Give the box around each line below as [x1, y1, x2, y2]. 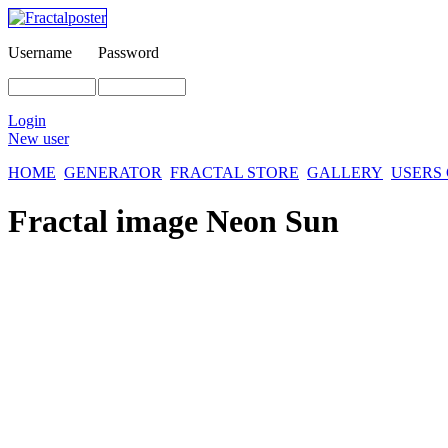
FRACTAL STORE [170, 164, 299, 181]
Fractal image [8, 203, 206, 240]
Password [98, 44, 159, 61]
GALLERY [307, 164, 383, 181]
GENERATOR [64, 164, 162, 181]
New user [8, 130, 69, 147]
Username [8, 44, 72, 61]
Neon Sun [206, 203, 339, 240]
